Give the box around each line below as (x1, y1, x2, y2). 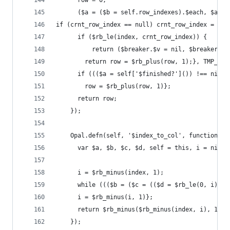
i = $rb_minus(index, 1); (56, 169, 164, 176)
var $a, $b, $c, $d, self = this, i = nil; (56, 144, 225, 151)
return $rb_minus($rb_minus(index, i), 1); (56, 206, 225, 213)
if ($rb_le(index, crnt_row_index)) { (56, 33, 207, 41)
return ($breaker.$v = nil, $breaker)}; (56, 46, 228, 53)
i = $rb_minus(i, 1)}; (56, 194, 153, 201)
